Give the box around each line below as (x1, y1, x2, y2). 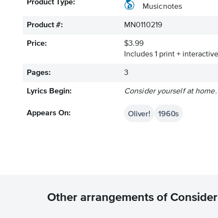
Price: (27, 40, 47, 48)
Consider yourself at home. (124, 88, 217, 95)
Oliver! (128, 109, 150, 118)
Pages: (27, 69, 51, 77)
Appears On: (27, 109, 71, 117)
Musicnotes (143, 3, 182, 11)
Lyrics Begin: (27, 88, 72, 95)
